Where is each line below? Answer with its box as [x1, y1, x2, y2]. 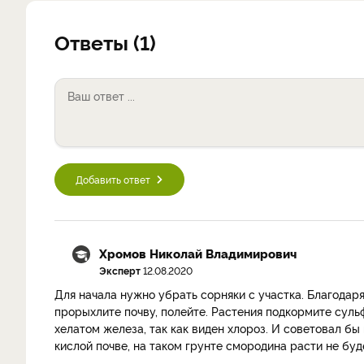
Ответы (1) [54, 28, 156, 55]
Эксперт [99, 263, 141, 277]
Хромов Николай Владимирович [99, 245, 297, 262]
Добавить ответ [76, 172, 150, 186]
